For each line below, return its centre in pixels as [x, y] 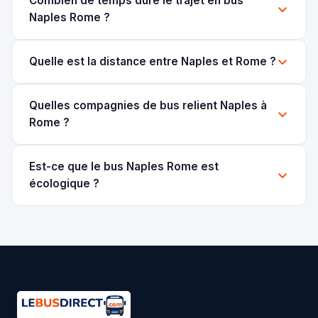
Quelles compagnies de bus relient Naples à [148, 105]
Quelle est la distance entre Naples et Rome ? [153, 61]
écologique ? [64, 183]
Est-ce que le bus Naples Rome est [124, 166]
